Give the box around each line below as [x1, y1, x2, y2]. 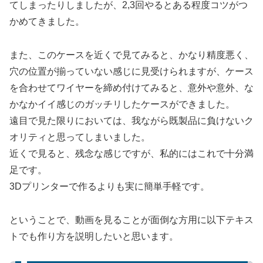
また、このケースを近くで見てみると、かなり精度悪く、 [9, 49, 254, 60]
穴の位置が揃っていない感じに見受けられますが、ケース [9, 66, 254, 76]
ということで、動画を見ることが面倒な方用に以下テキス [9, 214, 254, 225]
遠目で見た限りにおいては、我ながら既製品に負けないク [9, 115, 254, 126]
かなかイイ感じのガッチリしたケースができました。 [9, 99, 235, 109]
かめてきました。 [9, 16, 85, 26]
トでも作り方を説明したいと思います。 [9, 231, 178, 241]
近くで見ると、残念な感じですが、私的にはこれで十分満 [9, 148, 254, 159]
